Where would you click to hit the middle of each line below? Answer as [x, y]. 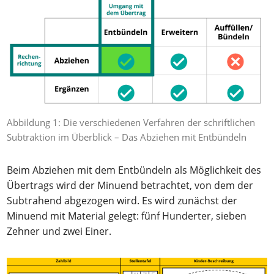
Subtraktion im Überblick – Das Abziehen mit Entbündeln [127, 137]
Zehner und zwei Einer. [59, 231]
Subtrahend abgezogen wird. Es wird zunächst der [122, 200]
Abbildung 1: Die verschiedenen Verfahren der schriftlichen [131, 122]
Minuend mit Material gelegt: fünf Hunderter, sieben [127, 216]
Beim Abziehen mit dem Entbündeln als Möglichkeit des [134, 170]
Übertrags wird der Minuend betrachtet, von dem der [130, 185]
